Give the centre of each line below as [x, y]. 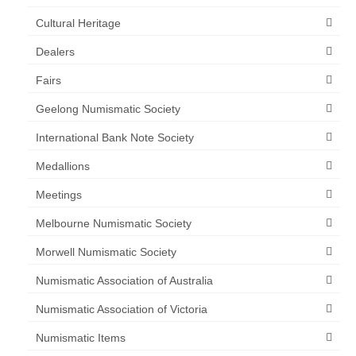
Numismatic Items [81, 338]
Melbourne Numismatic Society [114, 224]
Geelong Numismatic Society [108, 109]
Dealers [55, 52]
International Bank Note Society [115, 138]
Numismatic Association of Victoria [122, 310]
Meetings [59, 195]
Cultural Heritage [78, 23]
